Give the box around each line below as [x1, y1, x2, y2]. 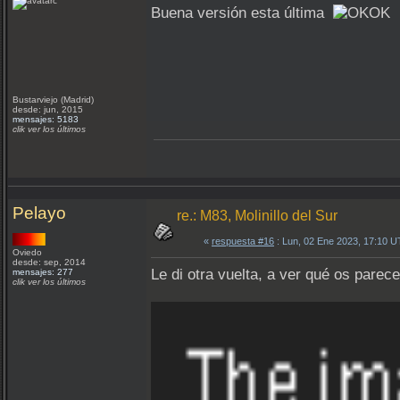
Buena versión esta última [151, 4, 333, 21]
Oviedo [12, 247, 45, 257]
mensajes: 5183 [12, 114, 79, 124]
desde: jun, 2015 [12, 104, 83, 114]
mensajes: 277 [12, 267, 73, 277]
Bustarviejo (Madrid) [12, 95, 96, 104]
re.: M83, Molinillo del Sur [177, 208, 337, 223]
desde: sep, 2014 [12, 257, 86, 267]
